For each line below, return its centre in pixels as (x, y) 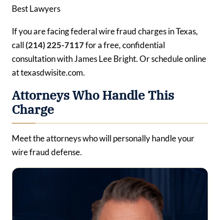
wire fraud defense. (47, 152)
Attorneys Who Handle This (93, 95)
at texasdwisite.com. (48, 72)
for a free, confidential (124, 45)
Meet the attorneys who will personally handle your (103, 138)
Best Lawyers (36, 9)
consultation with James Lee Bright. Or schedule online (109, 58)
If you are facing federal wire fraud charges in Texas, (105, 31)
